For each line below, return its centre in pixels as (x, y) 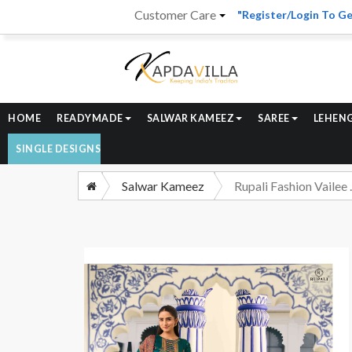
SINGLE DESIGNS (58, 149)
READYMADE (90, 119)
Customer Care (176, 15)
